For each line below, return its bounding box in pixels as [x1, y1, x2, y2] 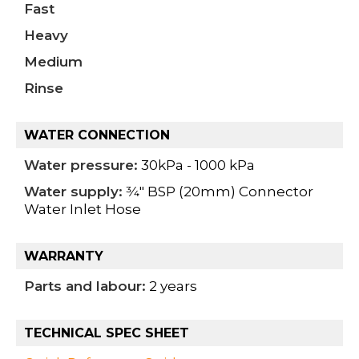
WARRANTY [24, 248, 103, 264]
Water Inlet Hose [24, 201, 141, 218]
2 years [146, 278, 197, 295]
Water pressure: [24, 157, 138, 174]
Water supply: [24, 184, 123, 200]
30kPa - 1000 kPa [138, 157, 255, 174]
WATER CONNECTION [24, 127, 170, 143]
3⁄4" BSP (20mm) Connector [123, 184, 313, 200]
